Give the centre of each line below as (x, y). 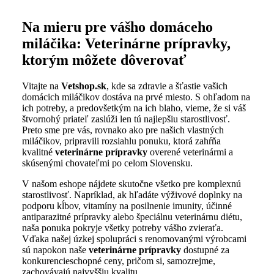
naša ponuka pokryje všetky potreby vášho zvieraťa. (123, 228)
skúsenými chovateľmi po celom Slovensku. (107, 163)
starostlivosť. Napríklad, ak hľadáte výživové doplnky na (132, 194)
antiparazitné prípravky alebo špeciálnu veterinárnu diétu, (132, 217)
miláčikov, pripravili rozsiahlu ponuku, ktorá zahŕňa (121, 141)
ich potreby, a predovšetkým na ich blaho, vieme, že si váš (134, 108)
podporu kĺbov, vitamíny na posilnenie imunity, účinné (127, 206)
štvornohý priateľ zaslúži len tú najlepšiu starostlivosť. (126, 119)
